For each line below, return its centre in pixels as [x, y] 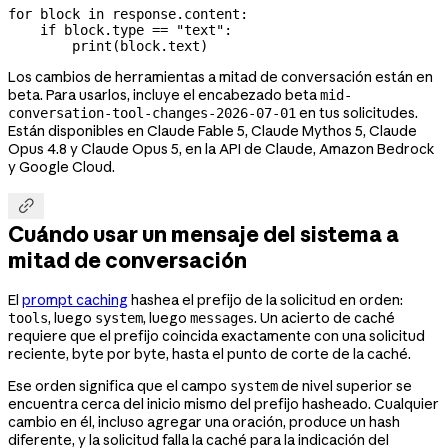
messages [222, 317]
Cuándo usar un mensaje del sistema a [203, 234]
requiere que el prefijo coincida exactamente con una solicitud [216, 335]
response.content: [176, 13]
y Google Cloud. [61, 166]
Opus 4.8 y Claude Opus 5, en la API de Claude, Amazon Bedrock [221, 148]
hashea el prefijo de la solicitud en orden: [265, 299]
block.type [104, 29]
